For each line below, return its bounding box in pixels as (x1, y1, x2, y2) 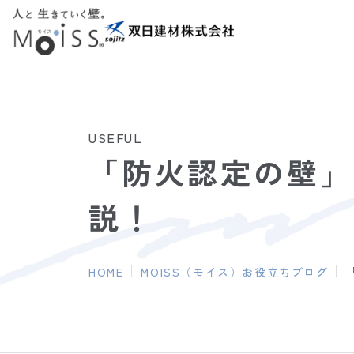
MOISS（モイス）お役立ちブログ (141, 264, 329, 280)
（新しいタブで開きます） (103, 43, 270, 62)
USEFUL (88, 128, 143, 147)
